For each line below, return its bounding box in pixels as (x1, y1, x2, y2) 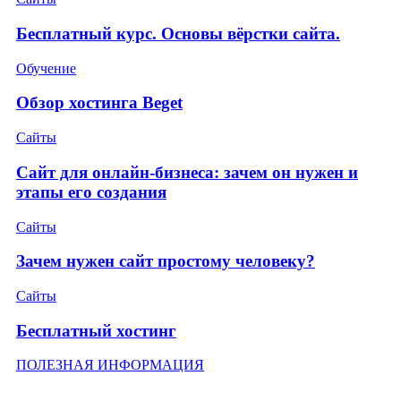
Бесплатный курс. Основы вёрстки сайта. (16, 23, 340, 43)
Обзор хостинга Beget (16, 93, 183, 113)
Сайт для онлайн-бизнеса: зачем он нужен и (16, 162, 358, 182)
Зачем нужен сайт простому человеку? (16, 252, 315, 271)
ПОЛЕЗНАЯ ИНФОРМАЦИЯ (16, 357, 204, 373)
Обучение (16, 60, 76, 76)
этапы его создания (16, 182, 166, 201)
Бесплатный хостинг (16, 320, 176, 340)
